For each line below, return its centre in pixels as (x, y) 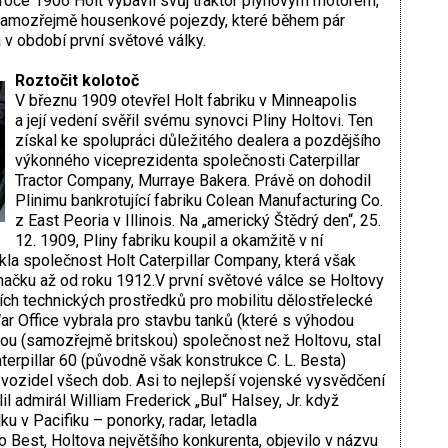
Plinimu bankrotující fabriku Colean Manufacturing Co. (198, 201)
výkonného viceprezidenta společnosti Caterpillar (187, 161)
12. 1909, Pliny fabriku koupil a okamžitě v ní (168, 241)
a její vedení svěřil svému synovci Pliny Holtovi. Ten (193, 121)
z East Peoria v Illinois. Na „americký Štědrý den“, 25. (197, 221)
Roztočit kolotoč (76, 81)
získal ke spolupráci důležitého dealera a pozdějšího (197, 141)
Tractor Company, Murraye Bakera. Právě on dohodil (192, 181)
